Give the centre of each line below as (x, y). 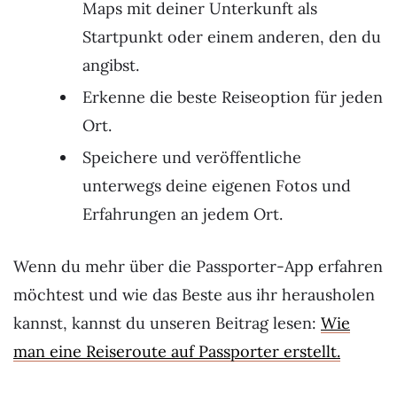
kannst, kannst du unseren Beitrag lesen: (167, 323)
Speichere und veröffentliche (192, 158)
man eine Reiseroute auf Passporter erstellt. (177, 352)
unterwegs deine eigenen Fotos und (217, 186)
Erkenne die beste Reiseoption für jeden (233, 97)
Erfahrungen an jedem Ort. (183, 214)
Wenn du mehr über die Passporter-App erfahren (198, 267)
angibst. (111, 66)
